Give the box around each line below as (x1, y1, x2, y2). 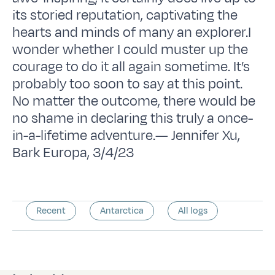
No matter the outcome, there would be (12, 91, 256, 111)
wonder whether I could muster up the (12, 39, 249, 60)
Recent (36, 204, 66, 217)
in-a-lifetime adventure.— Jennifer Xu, (12, 125, 241, 145)
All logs (178, 204, 208, 217)
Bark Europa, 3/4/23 (12, 142, 134, 163)
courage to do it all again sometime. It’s (12, 56, 250, 77)
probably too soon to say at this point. (12, 74, 243, 94)
